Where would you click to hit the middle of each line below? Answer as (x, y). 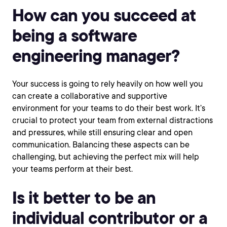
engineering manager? (96, 55)
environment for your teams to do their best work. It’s (109, 108)
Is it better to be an (84, 197)
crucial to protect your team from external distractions (112, 120)
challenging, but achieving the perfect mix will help (106, 157)
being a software (74, 35)
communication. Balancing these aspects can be (101, 145)
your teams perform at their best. (72, 169)
